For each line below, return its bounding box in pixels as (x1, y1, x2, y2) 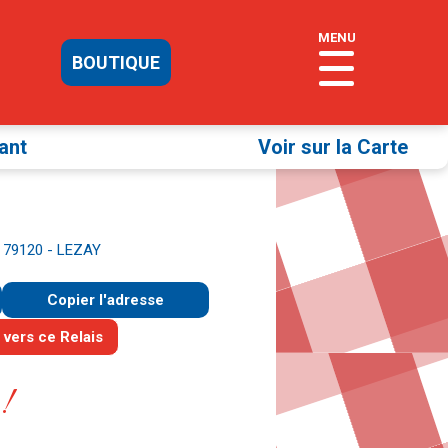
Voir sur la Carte (257, 135, 408, 159)
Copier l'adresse (46, 290, 164, 309)
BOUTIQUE (72, 52, 161, 73)
